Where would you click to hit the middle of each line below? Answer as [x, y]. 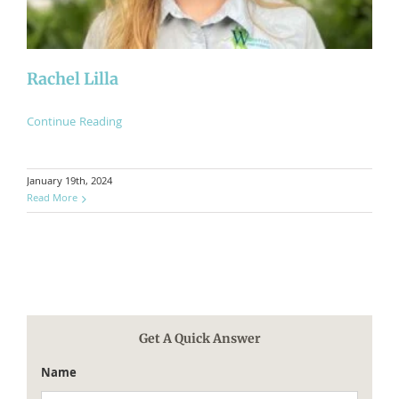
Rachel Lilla [73, 78]
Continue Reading [74, 122]
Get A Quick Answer [199, 338]
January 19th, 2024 [69, 182]
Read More [52, 199]
